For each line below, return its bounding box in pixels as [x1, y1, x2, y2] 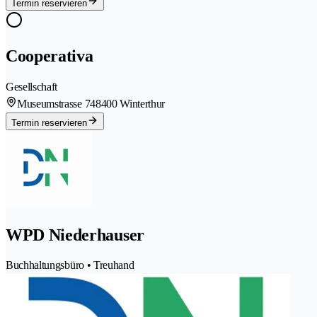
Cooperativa [6, 46, 93, 65]
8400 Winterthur [95, 97, 166, 110]
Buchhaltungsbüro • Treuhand [6, 259, 134, 272]
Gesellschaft [6, 80, 58, 93]
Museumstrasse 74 [17, 97, 96, 110]
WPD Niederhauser [6, 225, 144, 244]
